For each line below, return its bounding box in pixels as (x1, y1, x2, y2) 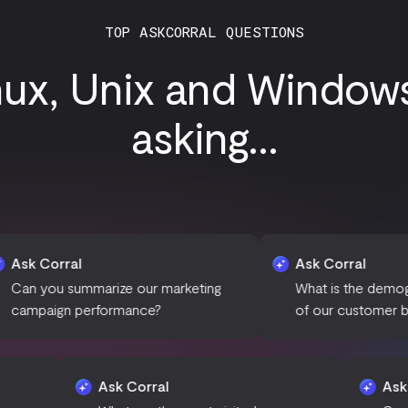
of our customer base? (209, 301, 351, 318)
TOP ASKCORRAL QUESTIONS (104, 23, 304, 40)
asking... (130, 110, 278, 163)
